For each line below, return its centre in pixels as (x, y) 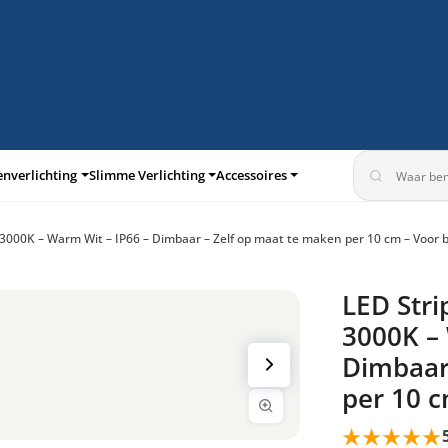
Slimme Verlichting (146, 175)
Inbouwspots (100, 276)
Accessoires (252, 175)
